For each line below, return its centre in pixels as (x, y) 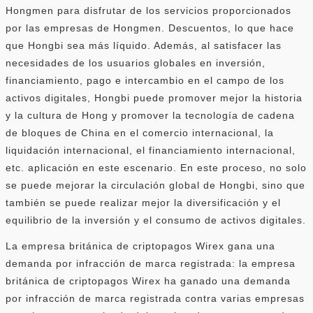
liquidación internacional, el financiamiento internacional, (151, 150)
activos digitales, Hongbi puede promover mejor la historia (154, 97)
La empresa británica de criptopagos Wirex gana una (140, 246)
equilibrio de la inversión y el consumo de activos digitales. (156, 220)
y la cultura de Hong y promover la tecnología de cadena (150, 115)
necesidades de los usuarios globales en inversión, (136, 63)
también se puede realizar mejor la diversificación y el (143, 202)
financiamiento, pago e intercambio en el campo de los (145, 80)
